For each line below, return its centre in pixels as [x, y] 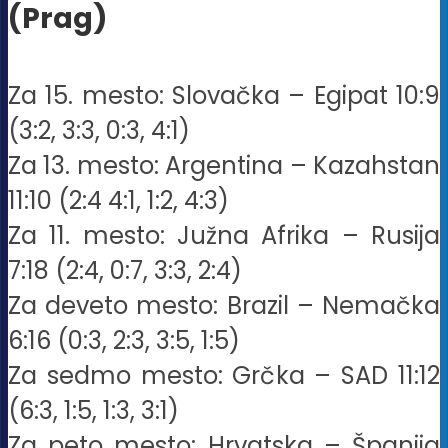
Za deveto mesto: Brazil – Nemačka [224, 306]
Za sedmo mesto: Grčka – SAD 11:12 [224, 376]
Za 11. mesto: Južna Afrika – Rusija [224, 236]
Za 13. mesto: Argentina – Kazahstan [224, 166]
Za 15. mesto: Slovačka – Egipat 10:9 [224, 96]
